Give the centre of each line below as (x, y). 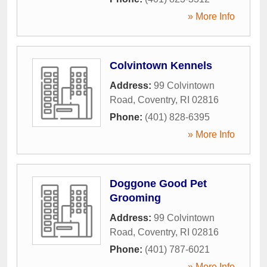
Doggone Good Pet (158, 183)
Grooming (135, 198)
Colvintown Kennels (161, 65)
